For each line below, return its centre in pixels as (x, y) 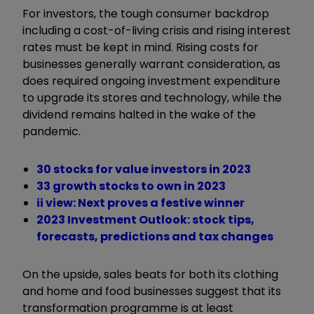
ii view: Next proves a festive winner (141, 203)
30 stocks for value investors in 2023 (144, 169)
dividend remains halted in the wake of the (139, 114)
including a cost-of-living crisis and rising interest (157, 30)
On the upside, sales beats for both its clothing (150, 274)
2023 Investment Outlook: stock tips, (145, 219)
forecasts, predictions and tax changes (155, 236)
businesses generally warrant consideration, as (151, 64)
